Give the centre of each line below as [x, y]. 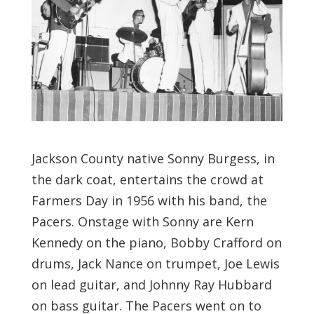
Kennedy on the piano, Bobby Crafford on [156, 242]
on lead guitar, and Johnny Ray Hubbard [151, 284]
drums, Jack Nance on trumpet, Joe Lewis [155, 263]
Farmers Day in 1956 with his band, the [149, 200]
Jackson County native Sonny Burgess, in [153, 158]
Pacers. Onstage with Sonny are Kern [142, 221]
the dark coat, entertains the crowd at [147, 179]
